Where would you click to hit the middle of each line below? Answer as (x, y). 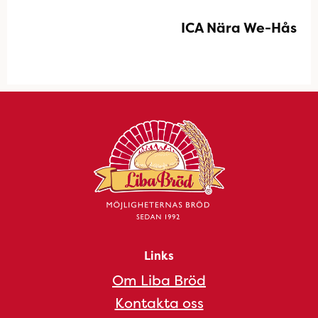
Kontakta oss (159, 303)
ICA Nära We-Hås (239, 28)
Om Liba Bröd (159, 280)
